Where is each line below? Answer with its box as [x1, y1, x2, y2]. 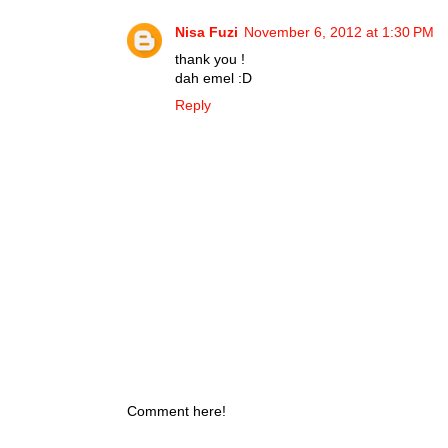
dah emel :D [175, 70, 252, 87]
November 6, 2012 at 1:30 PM [244, 24, 434, 41]
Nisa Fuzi [175, 24, 238, 41]
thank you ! [175, 51, 245, 68]
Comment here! [127, 403, 226, 420]
